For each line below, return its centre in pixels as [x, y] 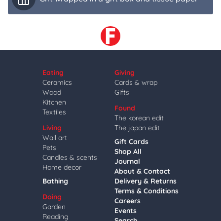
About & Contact [142, 171]
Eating [53, 73]
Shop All [128, 151]
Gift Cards [131, 142]
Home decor [62, 167]
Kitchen [54, 102]
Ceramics [57, 82]
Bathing [55, 181]
